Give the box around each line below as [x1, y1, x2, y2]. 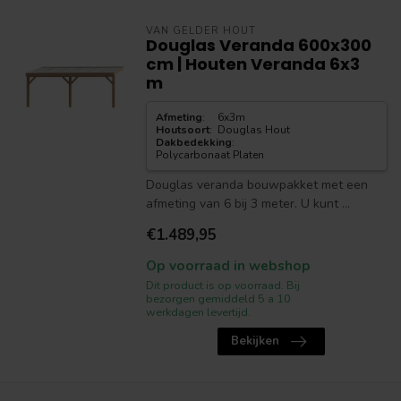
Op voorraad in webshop [145, 256, 311, 275]
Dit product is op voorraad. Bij [145, 277, 300, 293]
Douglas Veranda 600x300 [145, 34, 371, 56]
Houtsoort [155, 123, 209, 137]
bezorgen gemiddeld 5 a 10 [145, 291, 291, 306]
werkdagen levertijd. [145, 304, 251, 320]
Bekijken [230, 333, 279, 349]
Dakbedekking [155, 135, 232, 149]
